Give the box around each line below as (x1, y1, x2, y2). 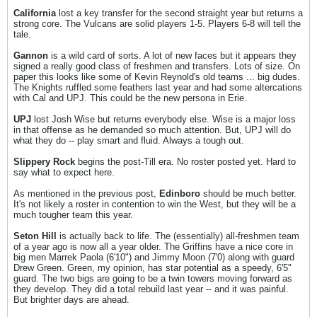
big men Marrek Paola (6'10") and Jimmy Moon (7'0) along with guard (13, 252, 294, 263)
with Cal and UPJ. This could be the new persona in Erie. (13, 93, 247, 103)
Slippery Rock (13, 156, 75, 167)
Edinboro (159, 188, 203, 199)
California (13, 8, 56, 18)
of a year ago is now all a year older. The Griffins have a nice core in (13, 241, 293, 252)
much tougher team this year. (13, 209, 133, 220)
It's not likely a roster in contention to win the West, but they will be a (13, 199, 296, 209)
